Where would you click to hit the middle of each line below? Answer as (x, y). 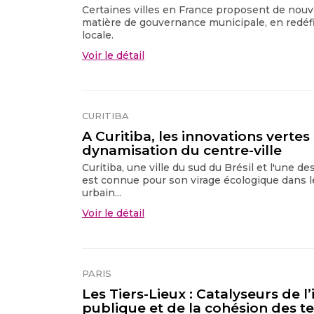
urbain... (102, 192)
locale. (98, 35)
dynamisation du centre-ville (182, 150)
